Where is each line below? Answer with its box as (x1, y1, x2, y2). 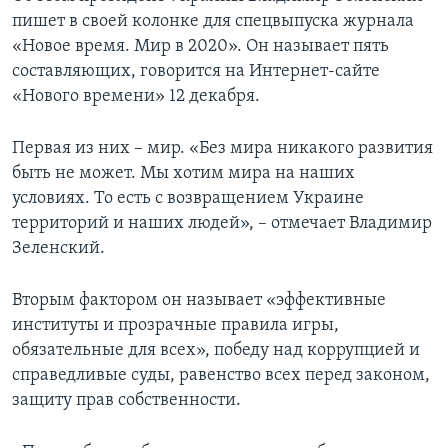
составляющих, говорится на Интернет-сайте (12, 62, 380, 82)
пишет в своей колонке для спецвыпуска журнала (12, 12, 414, 32)
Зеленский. (12, 239, 105, 259)
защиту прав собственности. (12, 391, 241, 411)
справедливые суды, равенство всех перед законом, (12, 366, 430, 386)
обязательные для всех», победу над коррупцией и (12, 341, 420, 361)
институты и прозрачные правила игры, (12, 316, 339, 336)
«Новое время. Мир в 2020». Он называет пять (12, 37, 389, 57)
